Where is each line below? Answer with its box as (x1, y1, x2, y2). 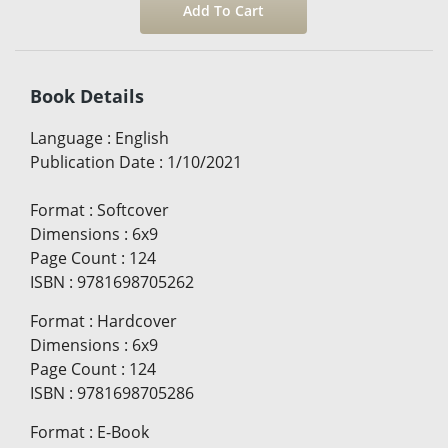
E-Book (97, 421, 149, 444)
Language (30, 127, 103, 150)
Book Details (30, 84, 144, 109)
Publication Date (30, 151, 155, 174)
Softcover (97, 199, 169, 222)
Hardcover (97, 310, 177, 333)
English (115, 127, 169, 150)
